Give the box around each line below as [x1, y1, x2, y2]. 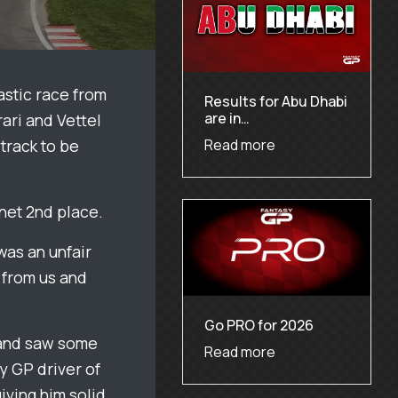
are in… [203, 108, 250, 129]
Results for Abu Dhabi [203, 92, 347, 112]
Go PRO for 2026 [203, 314, 314, 335]
